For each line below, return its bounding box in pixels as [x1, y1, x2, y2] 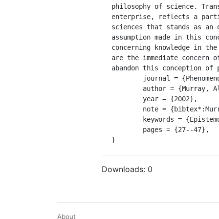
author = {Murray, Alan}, [111, 84, 143, 92]
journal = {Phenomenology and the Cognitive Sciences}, [111, 74, 143, 82]
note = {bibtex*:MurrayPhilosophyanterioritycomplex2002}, [111, 105, 143, 113]
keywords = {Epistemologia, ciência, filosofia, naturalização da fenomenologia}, [111, 115, 143, 123]
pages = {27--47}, [111, 125, 143, 133]
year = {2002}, [111, 94, 143, 103]
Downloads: [102, 164, 148, 174]
